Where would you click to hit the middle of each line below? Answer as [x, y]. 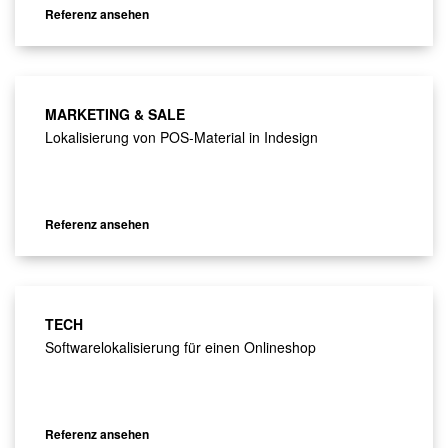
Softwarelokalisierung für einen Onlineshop [180, 347]
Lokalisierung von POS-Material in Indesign [181, 137]
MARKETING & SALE [115, 114]
